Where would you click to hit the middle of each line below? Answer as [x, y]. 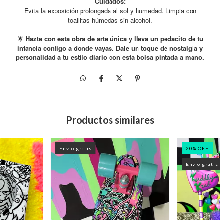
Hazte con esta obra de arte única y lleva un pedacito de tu [113, 39]
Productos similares [110, 120]
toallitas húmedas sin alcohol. [110, 20]
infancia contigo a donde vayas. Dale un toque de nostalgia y [110, 48]
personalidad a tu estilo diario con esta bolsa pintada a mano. [110, 57]
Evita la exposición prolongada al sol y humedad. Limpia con [110, 11]
